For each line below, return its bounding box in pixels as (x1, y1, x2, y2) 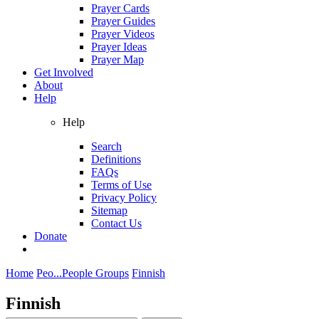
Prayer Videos (91, 27, 155, 40)
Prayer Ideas (91, 40, 147, 53)
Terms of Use (91, 178, 152, 191)
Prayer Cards (91, 1, 150, 14)
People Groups (62, 266, 129, 279)
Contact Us (91, 216, 142, 229)
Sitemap (91, 204, 127, 216)
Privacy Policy (91, 191, 157, 204)
